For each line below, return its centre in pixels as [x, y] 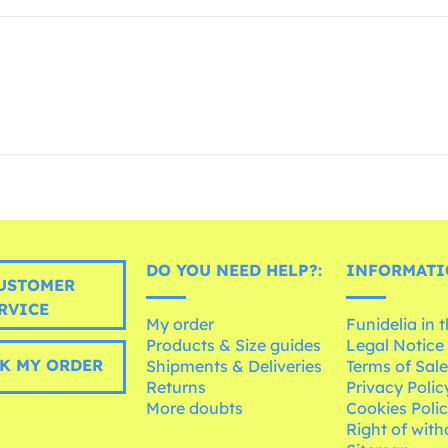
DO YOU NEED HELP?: [234, 270]
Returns [176, 387]
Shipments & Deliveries [234, 366]
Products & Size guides [234, 345]
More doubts [195, 408]
